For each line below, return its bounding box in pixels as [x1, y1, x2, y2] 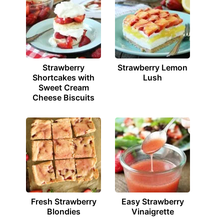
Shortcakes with [32, 72, 94, 82]
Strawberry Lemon [117, 62, 187, 72]
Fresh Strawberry [30, 196, 96, 206]
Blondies [46, 206, 80, 216]
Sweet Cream [38, 82, 89, 92]
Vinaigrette [131, 206, 174, 216]
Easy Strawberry [121, 196, 184, 206]
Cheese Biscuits [32, 92, 94, 102]
